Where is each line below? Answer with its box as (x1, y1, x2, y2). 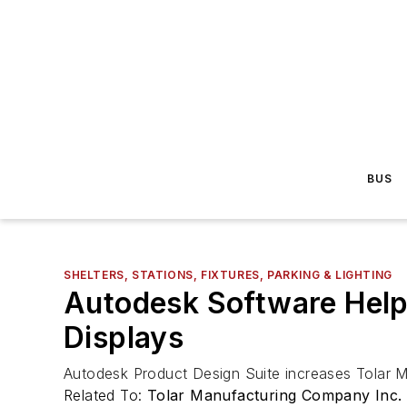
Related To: (64, 386, 147, 404)
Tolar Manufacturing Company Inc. (146, 386, 402, 404)
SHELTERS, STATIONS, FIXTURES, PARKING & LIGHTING (64, 268, 392, 282)
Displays (64, 320, 184, 355)
